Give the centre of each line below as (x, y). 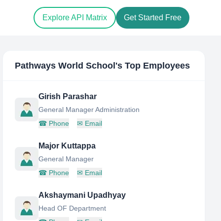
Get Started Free (153, 18)
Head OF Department (73, 208)
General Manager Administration (89, 110)
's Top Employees (153, 66)
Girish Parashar (68, 96)
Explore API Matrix (75, 18)
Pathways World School (65, 66)
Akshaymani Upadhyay (82, 195)
